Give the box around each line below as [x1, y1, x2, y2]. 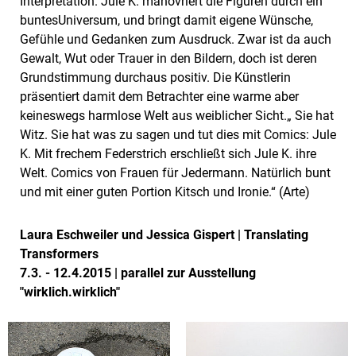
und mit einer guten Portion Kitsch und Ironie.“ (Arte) [20, 184, 310, 200]
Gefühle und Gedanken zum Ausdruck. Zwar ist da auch [20, 32, 331, 48]
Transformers [20, 246, 99, 262]
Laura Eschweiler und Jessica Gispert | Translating [20, 227, 308, 243]
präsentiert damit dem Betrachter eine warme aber [20, 89, 299, 105]
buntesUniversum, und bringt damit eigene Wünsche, [20, 13, 313, 29]
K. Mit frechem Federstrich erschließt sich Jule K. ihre [20, 146, 316, 162]
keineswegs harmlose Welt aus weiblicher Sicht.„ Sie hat [20, 108, 334, 124]
